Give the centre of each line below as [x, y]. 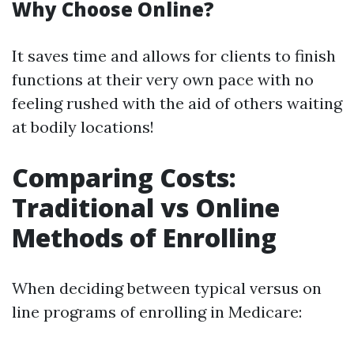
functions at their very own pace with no [163, 79]
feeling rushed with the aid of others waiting [177, 103]
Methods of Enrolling [144, 237]
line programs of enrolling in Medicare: [157, 312]
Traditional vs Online [146, 207]
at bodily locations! [83, 127]
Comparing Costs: [124, 177]
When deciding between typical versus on [167, 288]
